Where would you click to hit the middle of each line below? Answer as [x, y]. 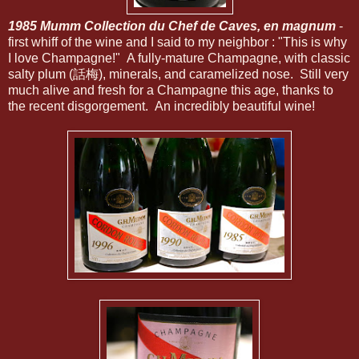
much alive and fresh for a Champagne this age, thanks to [171, 90]
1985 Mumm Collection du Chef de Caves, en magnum [172, 26]
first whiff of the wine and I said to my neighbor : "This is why [177, 42]
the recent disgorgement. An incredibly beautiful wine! [161, 106]
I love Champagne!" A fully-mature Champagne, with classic [179, 58]
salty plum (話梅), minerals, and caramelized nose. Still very [178, 74]
